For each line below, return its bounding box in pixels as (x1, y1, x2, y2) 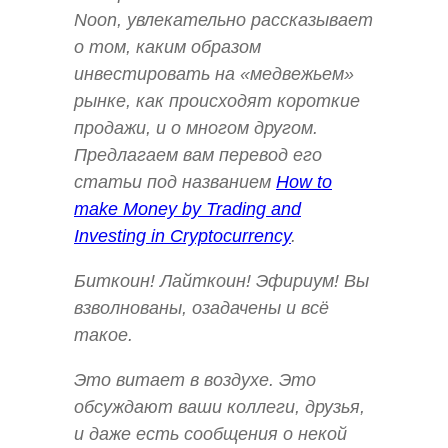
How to (276, 171, 332, 192)
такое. (74, 325, 133, 346)
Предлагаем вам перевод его (74, 144, 322, 165)
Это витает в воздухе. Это (74, 370, 316, 391)
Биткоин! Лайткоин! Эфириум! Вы (74, 271, 369, 292)
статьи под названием (74, 171, 276, 192)
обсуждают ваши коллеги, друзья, (74, 397, 365, 418)
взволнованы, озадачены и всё (74, 298, 329, 319)
